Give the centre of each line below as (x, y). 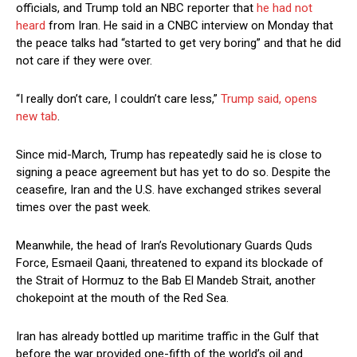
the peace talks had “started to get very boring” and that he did (178, 43)
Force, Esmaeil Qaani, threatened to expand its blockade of (170, 263)
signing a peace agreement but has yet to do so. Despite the (173, 173)
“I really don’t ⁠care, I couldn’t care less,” (118, 99)
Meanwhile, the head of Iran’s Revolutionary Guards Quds (164, 246)
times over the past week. (83, 208)
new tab (37, 117)
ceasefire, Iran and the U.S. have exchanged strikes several (169, 190)
